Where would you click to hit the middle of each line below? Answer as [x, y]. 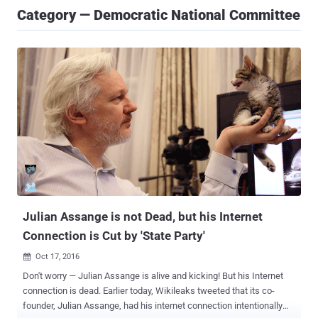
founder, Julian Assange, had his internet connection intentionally [153, 306]
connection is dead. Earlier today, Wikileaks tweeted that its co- [63, 291]
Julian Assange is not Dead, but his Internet [143, 217]
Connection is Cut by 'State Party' [114, 236]
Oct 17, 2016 [57, 257]
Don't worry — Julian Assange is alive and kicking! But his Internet [153, 276]
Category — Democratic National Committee [159, 15]
